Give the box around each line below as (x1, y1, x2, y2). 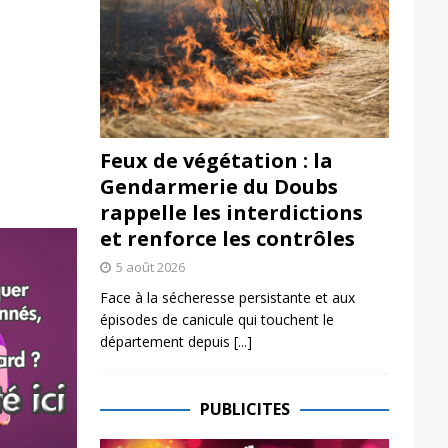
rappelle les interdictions (99, 198, 363, 226)
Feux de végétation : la (99, 146, 333, 174)
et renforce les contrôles (99, 224, 355, 252)
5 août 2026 (115, 257, 185, 276)
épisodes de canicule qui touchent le (99, 309, 334, 329)
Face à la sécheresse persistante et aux (99, 287, 355, 307)
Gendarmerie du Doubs (99, 172, 338, 200)
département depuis (99, 331, 234, 351)
